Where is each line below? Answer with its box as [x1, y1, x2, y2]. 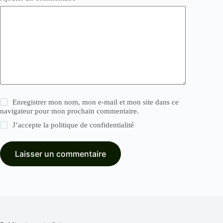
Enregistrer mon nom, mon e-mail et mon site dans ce [12, 98, 179, 106]
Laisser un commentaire [15, 149, 106, 159]
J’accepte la [12, 121, 51, 129]
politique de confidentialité [51, 121, 134, 129]
